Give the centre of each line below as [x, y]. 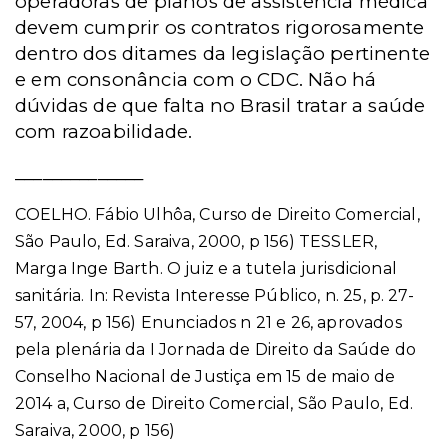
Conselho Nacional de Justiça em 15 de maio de [205, 376]
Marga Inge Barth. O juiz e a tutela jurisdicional [206, 268]
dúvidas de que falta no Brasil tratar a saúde [220, 105]
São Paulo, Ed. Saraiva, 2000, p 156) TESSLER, [196, 241]
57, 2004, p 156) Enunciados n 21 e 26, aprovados [208, 322]
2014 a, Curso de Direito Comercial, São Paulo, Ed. [214, 403]
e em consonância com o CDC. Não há [196, 79]
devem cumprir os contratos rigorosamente [220, 27]
